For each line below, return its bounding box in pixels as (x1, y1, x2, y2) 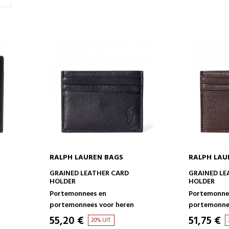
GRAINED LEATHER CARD (49, 168, 129, 179)
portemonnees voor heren (49, 199, 134, 211)
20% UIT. (90, 216, 111, 225)
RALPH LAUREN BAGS (49, 152, 123, 164)
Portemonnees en (49, 188, 106, 200)
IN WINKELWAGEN (74, 167, 130, 177)
